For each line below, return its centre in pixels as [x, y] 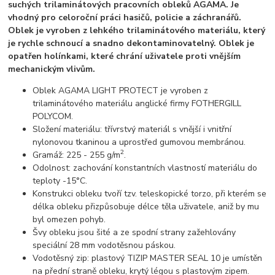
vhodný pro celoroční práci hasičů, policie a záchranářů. [125, 17]
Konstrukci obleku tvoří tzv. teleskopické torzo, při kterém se [150, 193]
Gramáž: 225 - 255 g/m [77, 155]
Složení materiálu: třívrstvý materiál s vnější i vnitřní [132, 129]
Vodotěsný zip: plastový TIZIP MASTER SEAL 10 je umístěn [148, 258]
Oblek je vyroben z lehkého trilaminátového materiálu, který [137, 30]
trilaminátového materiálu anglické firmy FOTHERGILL [137, 103]
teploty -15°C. [60, 180]
